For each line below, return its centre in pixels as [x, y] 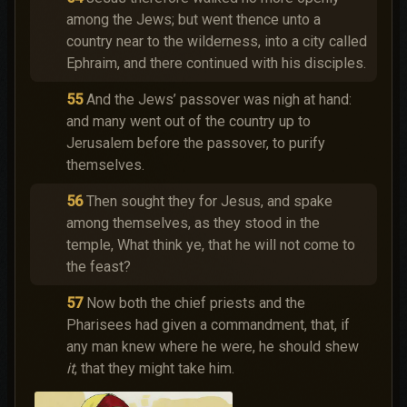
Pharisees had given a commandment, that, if [208, 325]
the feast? [99, 267]
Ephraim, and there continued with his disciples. [216, 63]
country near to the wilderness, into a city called [217, 41]
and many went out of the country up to [189, 121]
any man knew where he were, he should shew [213, 347]
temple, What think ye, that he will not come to [211, 245]
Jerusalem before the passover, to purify [196, 143]
